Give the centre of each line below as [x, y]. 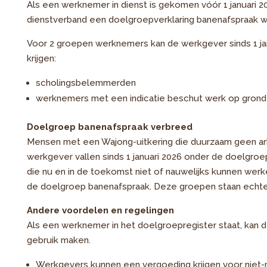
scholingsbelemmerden [86, 83]
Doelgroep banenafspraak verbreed [109, 127]
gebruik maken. [58, 240]
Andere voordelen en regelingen [100, 210]
